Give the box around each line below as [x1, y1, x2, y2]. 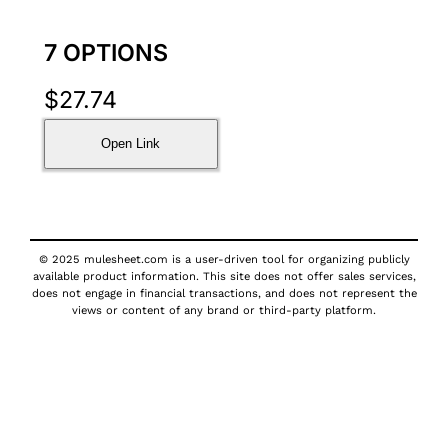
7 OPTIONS [43, 39, 168, 67]
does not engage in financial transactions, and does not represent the [31, 286, 417, 300]
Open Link [101, 136, 161, 152]
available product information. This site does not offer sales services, [32, 269, 416, 283]
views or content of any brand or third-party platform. [72, 303, 376, 317]
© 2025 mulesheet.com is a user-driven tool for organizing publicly [38, 252, 410, 266]
